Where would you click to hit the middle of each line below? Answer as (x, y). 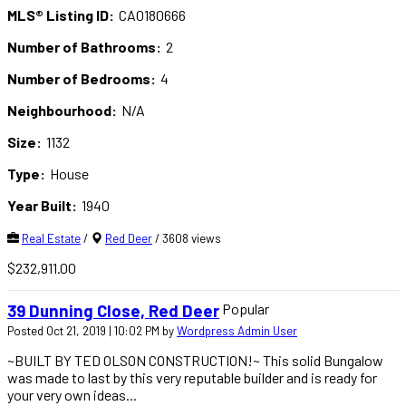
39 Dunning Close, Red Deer (113, 311)
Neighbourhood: (62, 110)
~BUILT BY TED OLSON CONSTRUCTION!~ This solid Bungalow (195, 361)
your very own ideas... (72, 395)
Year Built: (42, 205)
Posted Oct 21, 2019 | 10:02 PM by (92, 331)
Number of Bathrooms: (84, 46)
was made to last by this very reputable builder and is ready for (192, 378)
